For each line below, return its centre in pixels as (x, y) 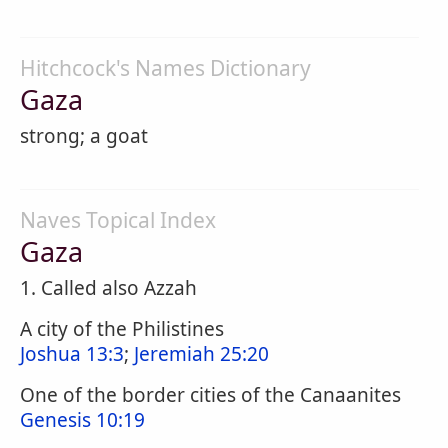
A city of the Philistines (122, 329)
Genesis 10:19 (82, 420)
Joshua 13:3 (72, 354)
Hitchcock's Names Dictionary (165, 68)
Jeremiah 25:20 (201, 354)
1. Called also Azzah (108, 288)
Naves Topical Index (118, 220)
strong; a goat (84, 136)
